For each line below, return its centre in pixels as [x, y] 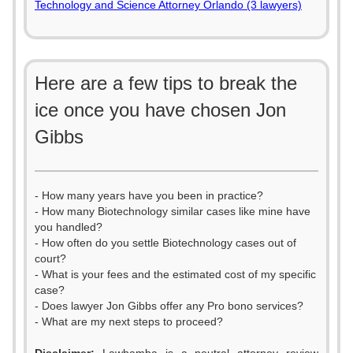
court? [50, 258]
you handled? [69, 227]
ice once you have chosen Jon [160, 110]
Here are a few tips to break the [166, 83]
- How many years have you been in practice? [149, 195]
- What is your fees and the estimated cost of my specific [175, 274]
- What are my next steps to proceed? [129, 321]
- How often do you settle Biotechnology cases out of [165, 243]
